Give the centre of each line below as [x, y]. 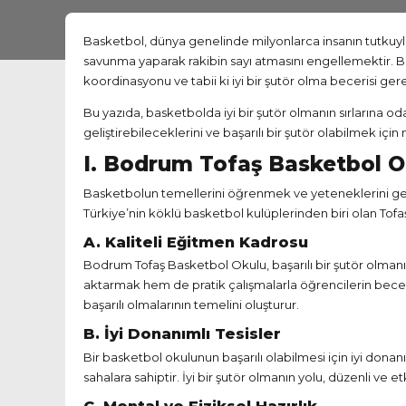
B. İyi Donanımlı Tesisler [182, 334]
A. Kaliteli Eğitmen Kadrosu [196, 242]
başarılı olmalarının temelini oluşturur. [191, 305]
